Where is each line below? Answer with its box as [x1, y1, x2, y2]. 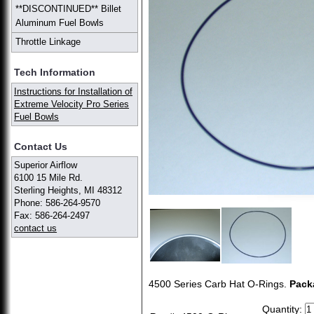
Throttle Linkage [15, 36, 81, 48]
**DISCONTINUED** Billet [15, 3, 121, 14]
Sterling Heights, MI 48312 [14, 185, 123, 196]
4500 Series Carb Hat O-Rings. [149, 278, 290, 289]
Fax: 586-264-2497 [14, 210, 90, 221]
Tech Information [14, 67, 96, 78]
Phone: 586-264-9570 [14, 198, 101, 209]
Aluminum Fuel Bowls [15, 17, 104, 28]
